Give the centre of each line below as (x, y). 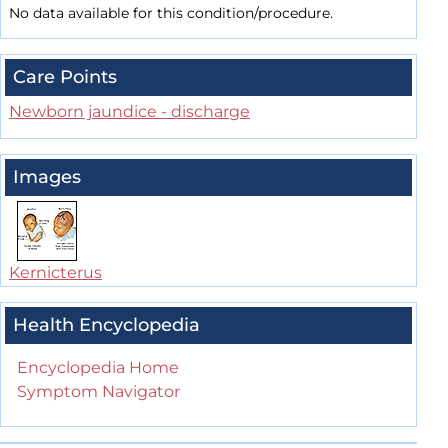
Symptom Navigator (98, 392)
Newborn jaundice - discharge (129, 112)
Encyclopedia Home (98, 368)
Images (47, 177)
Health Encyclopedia (106, 325)
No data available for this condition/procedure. (171, 13)
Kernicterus (55, 273)
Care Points (65, 77)
